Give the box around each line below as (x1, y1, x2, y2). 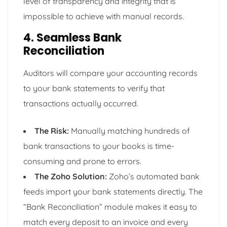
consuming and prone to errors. (23, 156, 141, 166)
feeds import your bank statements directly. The (23, 186, 203, 197)
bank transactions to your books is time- (23, 140, 174, 151)
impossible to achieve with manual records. (23, 11, 184, 21)
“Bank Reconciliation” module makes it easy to (23, 201, 197, 212)
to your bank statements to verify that (23, 83, 165, 93)
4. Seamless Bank (23, 29, 122, 46)
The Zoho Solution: (34, 171, 107, 181)
